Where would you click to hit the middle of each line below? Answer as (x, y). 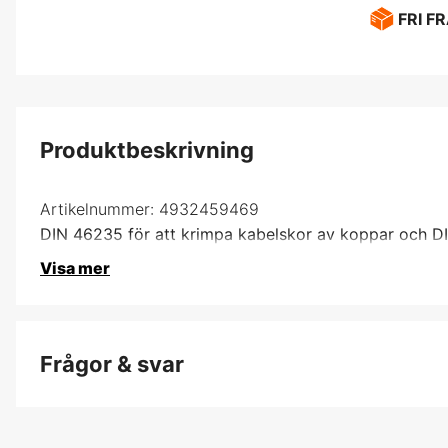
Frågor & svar (112, 363)
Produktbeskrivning (147, 149)
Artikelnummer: (97, 208)
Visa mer (75, 267)
